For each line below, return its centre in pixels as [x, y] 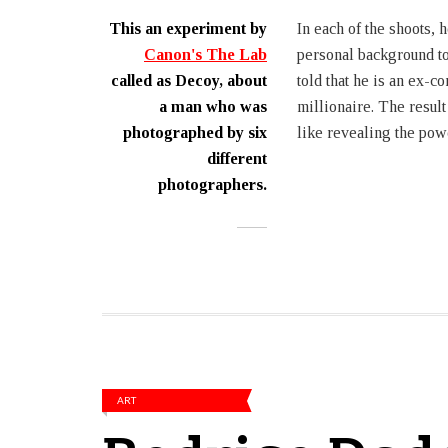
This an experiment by [188, 28]
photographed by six [195, 132]
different [237, 158]
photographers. [212, 184]
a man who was [213, 106]
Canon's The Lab [205, 54]
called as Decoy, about [189, 80]
